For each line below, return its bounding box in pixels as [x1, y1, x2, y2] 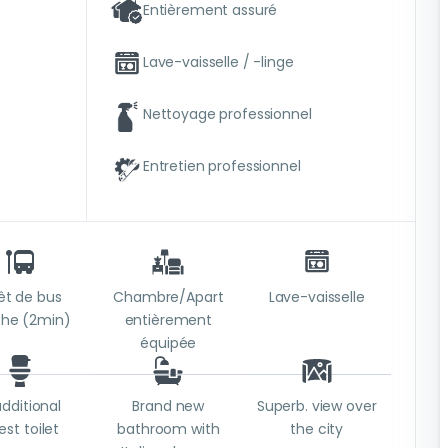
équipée [140, 333, 197, 354]
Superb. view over [256, 396, 377, 417]
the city [290, 419, 344, 440]
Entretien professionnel [142, 155, 301, 176]
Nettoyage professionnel [142, 103, 312, 124]
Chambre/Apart [113, 287, 224, 308]
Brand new [132, 396, 205, 417]
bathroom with [117, 419, 220, 440]
